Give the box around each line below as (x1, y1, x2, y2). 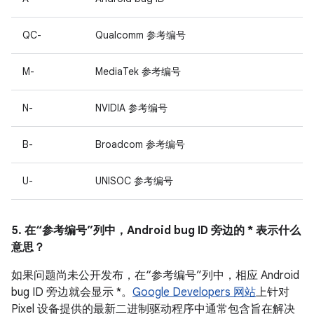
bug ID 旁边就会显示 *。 (11, 285, 132, 299)
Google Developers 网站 (132, 285, 256, 299)
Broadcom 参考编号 (95, 138, 185, 151)
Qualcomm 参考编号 (95, 29, 186, 41)
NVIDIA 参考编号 (95, 102, 168, 114)
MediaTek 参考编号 (95, 65, 181, 78)
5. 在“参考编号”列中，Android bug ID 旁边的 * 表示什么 (11, 224, 301, 238)
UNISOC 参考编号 (95, 175, 173, 187)
